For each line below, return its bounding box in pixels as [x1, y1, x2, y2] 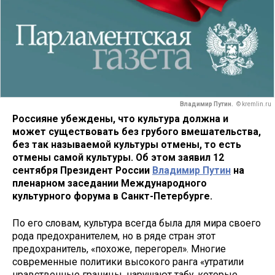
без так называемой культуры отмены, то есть [12, 138, 241, 150]
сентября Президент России [12, 164, 152, 176]
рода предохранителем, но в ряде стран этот [12, 230, 215, 242]
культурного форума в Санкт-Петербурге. [12, 190, 212, 202]
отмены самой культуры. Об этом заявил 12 [12, 151, 224, 163]
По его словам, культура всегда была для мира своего [12, 217, 261, 230]
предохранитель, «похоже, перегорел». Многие [12, 243, 226, 255]
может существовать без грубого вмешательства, [12, 125, 261, 137]
